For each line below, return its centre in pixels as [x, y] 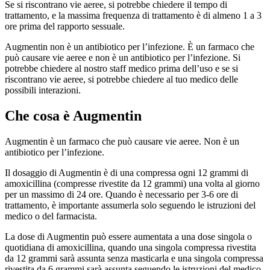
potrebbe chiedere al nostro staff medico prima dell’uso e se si [121, 68]
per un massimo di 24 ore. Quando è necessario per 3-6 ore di [121, 194]
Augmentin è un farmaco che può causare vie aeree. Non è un [122, 141]
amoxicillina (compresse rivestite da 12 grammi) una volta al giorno [132, 183]
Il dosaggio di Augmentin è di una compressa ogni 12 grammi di [127, 172]
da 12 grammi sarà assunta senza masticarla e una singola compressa [134, 258]
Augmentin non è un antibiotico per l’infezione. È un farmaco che [130, 46]
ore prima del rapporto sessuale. [65, 26]
